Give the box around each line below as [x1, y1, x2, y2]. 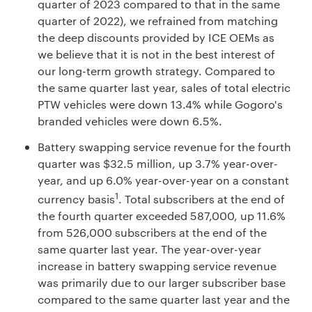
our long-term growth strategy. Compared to [38, 63, 275, 79]
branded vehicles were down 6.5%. [38, 114, 222, 129]
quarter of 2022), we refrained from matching [38, 13, 278, 29]
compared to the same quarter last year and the [38, 292, 290, 307]
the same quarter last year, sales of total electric [38, 80, 290, 95]
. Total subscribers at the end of [118, 192, 285, 207]
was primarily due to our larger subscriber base [38, 275, 286, 290]
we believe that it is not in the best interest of [38, 47, 275, 62]
